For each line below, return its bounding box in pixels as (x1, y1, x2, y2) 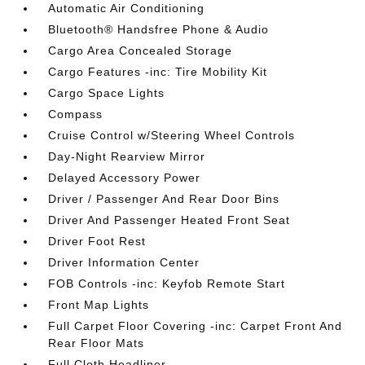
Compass (48, 108, 103, 121)
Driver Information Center (48, 256, 200, 269)
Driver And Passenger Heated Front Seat (48, 213, 291, 226)
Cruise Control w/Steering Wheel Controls (48, 129, 296, 142)
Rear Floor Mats (48, 336, 145, 350)
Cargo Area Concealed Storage (48, 44, 233, 57)
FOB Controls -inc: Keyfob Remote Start (48, 277, 286, 290)
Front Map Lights (48, 298, 150, 311)
